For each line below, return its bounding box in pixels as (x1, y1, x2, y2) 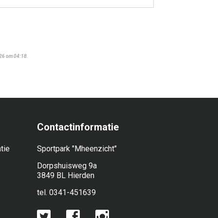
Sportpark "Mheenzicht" (37, 144, 117, 153)
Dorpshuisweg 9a (37, 161, 97, 170)
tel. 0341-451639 (37, 188, 96, 197)
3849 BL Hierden (37, 171, 94, 180)
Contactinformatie (37, 121, 119, 133)
